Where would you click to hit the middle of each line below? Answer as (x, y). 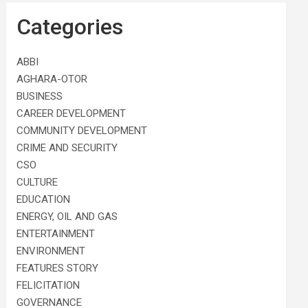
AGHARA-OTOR (52, 79)
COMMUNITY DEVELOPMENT (82, 130)
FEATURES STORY (58, 268)
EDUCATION (44, 199)
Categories (70, 26)
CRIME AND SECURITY (67, 147)
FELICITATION (48, 285)
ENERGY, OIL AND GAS (67, 216)
